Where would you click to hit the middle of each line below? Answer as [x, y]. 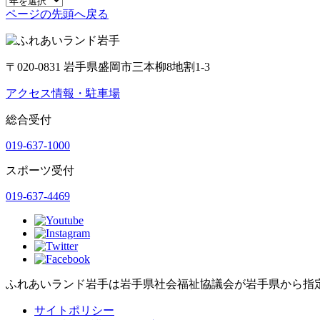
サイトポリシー [74, 310]
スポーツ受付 [40, 170]
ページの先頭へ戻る [57, 14]
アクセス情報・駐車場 [63, 93]
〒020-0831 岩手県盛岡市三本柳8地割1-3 [108, 66]
